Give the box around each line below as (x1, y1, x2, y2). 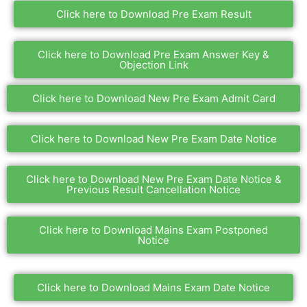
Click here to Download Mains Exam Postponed (39, 223, 268, 236)
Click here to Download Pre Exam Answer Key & (38, 48, 269, 61)
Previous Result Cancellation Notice (66, 183, 241, 196)
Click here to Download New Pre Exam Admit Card (32, 92, 275, 105)
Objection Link (119, 58, 188, 71)
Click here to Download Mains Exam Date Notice (37, 281, 270, 294)
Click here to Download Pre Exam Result (56, 8, 251, 21)
